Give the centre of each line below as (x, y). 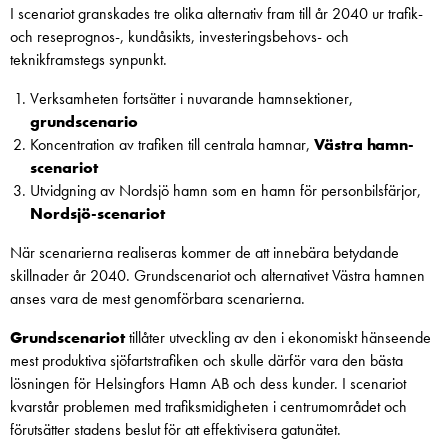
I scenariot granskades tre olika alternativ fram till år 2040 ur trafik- (216, 13)
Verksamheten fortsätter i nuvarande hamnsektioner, (191, 98)
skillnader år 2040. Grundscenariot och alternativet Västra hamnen (217, 275)
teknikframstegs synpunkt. (88, 59)
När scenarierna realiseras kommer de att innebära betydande (204, 252)
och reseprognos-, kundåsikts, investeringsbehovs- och (179, 36)
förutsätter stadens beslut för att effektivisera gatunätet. (175, 429)
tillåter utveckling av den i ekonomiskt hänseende (278, 337)
